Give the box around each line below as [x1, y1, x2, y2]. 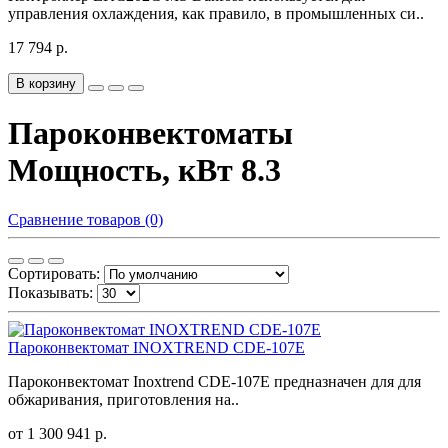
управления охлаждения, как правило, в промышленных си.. [8, 5, 424, 22]
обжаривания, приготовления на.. [8, 390, 239, 408]
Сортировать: [8, 264, 100, 282]
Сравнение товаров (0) [8, 210, 163, 228]
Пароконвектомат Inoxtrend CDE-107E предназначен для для [8, 372, 421, 390]
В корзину [16, 76, 76, 91]
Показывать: [8, 283, 93, 301]
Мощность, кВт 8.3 [8, 152, 281, 189]
